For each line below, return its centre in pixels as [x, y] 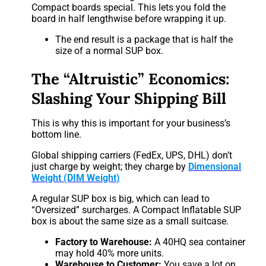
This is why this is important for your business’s [131, 123]
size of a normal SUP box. [110, 51]
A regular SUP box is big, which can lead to [121, 199]
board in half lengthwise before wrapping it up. [129, 19]
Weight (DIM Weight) [76, 178]
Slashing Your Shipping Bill [129, 99]
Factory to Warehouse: [104, 242]
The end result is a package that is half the [144, 39]
